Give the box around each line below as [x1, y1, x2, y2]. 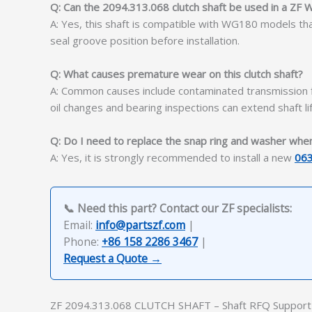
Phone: [63, 233, 102, 249]
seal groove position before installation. [50, 33, 240, 47]
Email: [63, 217, 95, 233]
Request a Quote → [63, 250, 162, 266]
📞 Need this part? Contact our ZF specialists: [63, 200, 292, 216]
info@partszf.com [95, 217, 185, 233]
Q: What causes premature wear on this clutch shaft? [50, 66, 303, 81]
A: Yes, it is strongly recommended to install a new [50, 150, 295, 164]
